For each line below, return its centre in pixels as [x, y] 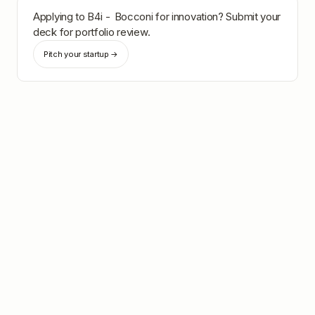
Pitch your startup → [81, 54]
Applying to [60, 17]
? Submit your [250, 17]
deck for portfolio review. [92, 32]
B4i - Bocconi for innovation [153, 17]
